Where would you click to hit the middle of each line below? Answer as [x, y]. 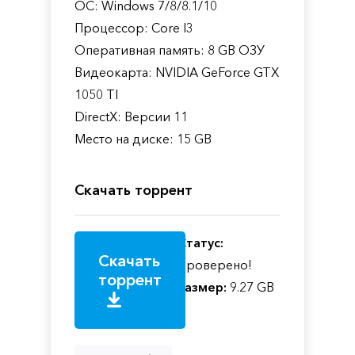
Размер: [202, 286]
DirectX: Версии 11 [131, 116]
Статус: [200, 242]
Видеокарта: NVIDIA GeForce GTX [177, 72]
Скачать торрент [134, 190]
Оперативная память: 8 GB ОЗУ [170, 50]
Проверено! [215, 264]
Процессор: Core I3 [134, 27]
